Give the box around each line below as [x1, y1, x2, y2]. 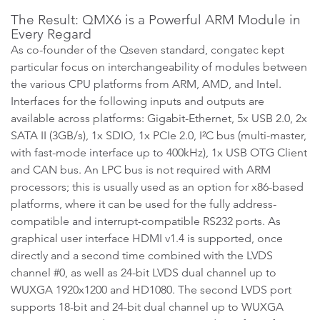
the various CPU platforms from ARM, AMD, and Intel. [11, 77, 281, 91]
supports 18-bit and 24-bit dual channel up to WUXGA [11, 300, 284, 314]
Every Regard [11, 26, 91, 42]
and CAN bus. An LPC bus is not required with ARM [11, 163, 271, 176]
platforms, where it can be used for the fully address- [11, 197, 276, 211]
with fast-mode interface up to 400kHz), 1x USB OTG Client [11, 146, 307, 159]
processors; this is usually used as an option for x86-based [11, 180, 304, 194]
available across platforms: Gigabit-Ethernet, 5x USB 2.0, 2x [11, 111, 307, 125]
